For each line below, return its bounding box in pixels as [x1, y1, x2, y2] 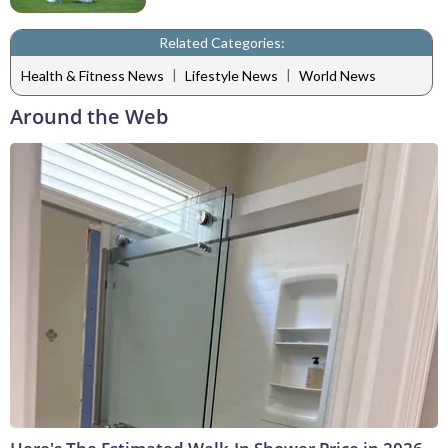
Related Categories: [158, 33, 285, 51]
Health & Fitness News [21, 67, 164, 85]
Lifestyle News [185, 67, 278, 85]
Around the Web [10, 102, 168, 130]
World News [299, 67, 376, 85]
